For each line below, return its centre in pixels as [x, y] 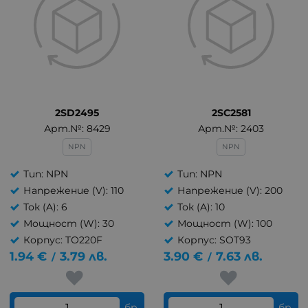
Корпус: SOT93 [214, 240]
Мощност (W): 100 [225, 223]
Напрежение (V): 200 [230, 190]
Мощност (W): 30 [69, 223]
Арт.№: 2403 [231, 129]
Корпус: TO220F [63, 240]
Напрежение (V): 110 [74, 190]
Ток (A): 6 [45, 207]
